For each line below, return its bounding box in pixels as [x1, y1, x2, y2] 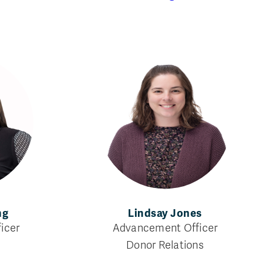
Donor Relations [126, 238, 204, 252]
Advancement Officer [112, 221, 218, 235]
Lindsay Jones [128, 206, 202, 220]
